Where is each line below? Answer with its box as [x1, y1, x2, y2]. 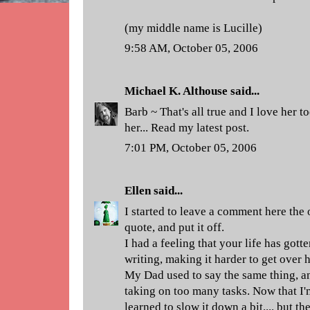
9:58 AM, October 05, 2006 [125, 42, 258, 55]
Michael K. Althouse [125, 84, 228, 98]
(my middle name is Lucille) [125, 21, 262, 35]
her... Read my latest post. [125, 120, 249, 134]
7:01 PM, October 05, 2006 [125, 141, 257, 154]
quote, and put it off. [125, 220, 224, 234]
